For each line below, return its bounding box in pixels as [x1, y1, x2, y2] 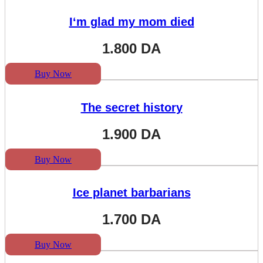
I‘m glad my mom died [69, 15, 194, 29]
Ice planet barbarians [72, 186, 191, 200]
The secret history [80, 100, 183, 114]
